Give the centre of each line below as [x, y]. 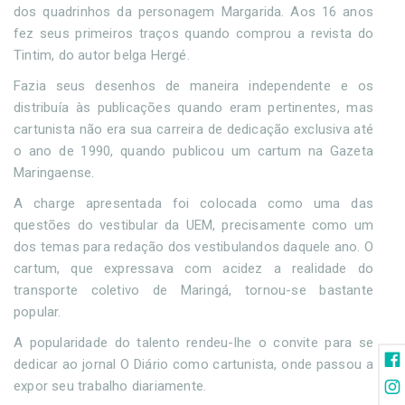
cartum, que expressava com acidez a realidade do [193, 269]
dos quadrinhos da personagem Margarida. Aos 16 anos [193, 12]
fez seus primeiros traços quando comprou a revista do [193, 34]
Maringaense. [56, 173]
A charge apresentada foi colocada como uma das [193, 204]
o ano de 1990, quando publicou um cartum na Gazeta [193, 151]
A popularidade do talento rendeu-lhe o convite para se [193, 343]
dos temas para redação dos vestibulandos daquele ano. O [194, 247]
